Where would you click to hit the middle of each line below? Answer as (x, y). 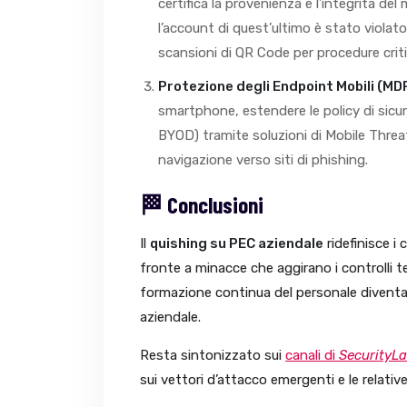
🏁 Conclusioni (202, 205)
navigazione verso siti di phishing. (263, 160)
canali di (312, 356)
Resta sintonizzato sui (213, 356)
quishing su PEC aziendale (237, 244)
